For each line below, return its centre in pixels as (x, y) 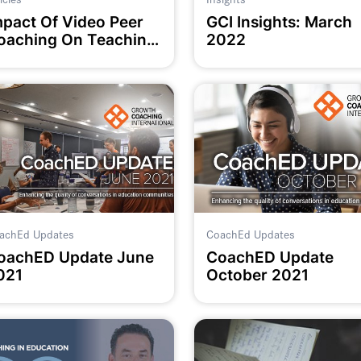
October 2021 (257, 275)
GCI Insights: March (279, 22)
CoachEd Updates (250, 234)
